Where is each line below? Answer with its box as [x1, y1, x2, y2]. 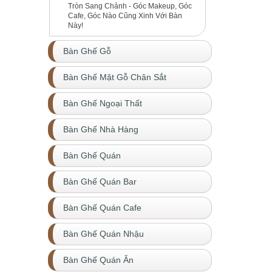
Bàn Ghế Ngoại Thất [63, 99, 142, 108]
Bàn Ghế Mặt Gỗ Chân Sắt [63, 73, 166, 82]
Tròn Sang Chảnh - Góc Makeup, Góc [68, 2, 192, 10]
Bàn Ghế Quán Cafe [63, 203, 141, 212]
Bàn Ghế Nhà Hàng [63, 125, 138, 134]
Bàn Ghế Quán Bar [63, 177, 137, 186]
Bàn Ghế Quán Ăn [63, 256, 134, 265]
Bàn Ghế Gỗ [63, 47, 111, 56]
